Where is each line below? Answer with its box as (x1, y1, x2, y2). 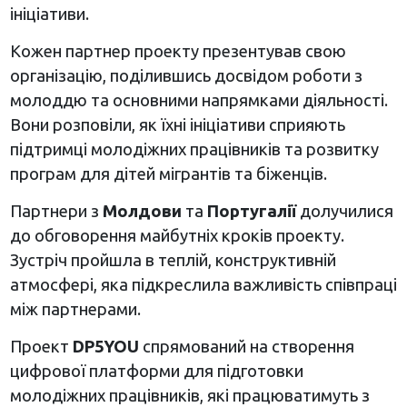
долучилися (299, 201, 393, 220)
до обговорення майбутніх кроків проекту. (9, 225, 344, 244)
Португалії (206, 201, 300, 220)
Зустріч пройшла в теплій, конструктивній (9, 250, 336, 269)
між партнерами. (9, 299, 141, 318)
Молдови (102, 201, 185, 220)
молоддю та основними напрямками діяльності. (9, 90, 388, 109)
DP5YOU (72, 336, 139, 355)
